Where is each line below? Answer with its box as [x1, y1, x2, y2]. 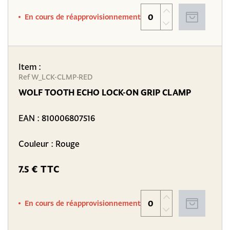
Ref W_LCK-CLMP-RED [18, 72, 92, 82]
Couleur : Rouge [18, 138, 80, 149]
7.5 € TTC [18, 163, 60, 176]
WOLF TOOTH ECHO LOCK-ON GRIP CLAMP [18, 87, 191, 98]
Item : [18, 61, 41, 72]
